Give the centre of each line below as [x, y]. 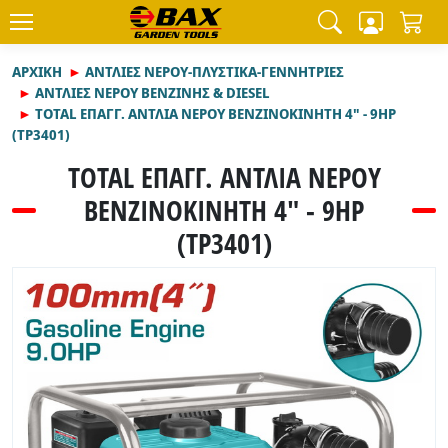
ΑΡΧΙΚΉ [37, 71]
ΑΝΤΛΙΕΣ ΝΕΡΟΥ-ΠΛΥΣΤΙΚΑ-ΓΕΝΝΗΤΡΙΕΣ [214, 71]
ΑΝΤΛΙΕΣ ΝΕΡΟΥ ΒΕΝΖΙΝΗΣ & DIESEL [152, 92]
